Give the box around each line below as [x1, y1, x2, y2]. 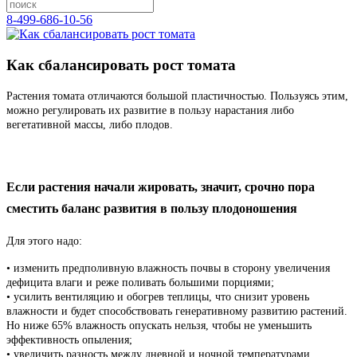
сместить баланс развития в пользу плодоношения [6, 202, 297, 216]
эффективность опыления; [6, 334, 132, 347]
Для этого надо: [6, 235, 82, 248]
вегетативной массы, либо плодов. [6, 119, 173, 131]
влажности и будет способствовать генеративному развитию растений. [6, 305, 347, 318]
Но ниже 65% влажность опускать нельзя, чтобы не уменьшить [6, 320, 312, 332]
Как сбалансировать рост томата [6, 56, 236, 73]
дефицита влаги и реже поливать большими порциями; [6, 277, 274, 289]
